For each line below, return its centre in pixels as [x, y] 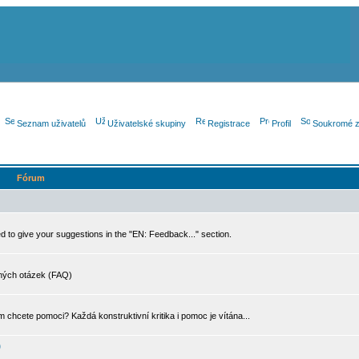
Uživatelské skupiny [147, 123]
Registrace [229, 123]
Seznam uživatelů [51, 123]
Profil [281, 123]
